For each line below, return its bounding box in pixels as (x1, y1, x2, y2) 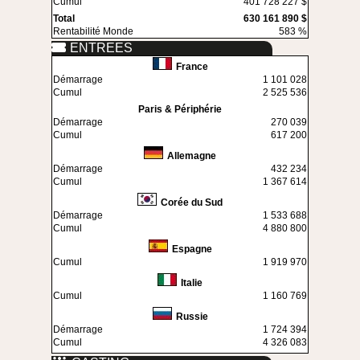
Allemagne (167, 150, 216, 162)
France (175, 61, 208, 73)
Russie (175, 311, 208, 323)
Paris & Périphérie (138, 104, 222, 116)
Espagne (171, 243, 212, 256)
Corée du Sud (161, 197, 223, 209)
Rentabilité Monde (53, 26, 133, 38)
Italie (181, 277, 202, 289)
